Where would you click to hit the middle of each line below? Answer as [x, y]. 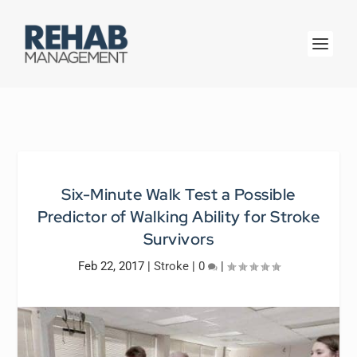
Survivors [178, 239]
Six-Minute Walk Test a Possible [178, 194]
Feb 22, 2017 [111, 266]
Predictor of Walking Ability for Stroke [178, 217]
